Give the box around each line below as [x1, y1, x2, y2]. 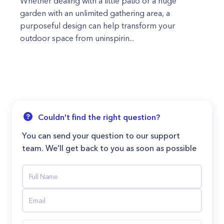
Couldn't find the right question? [38, 112, 160, 122]
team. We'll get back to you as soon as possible [22, 143, 196, 153]
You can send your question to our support [22, 130, 180, 140]
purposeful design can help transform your [20, 20, 175, 30]
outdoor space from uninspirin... [20, 33, 134, 43]
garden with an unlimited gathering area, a [20, 8, 170, 18]
